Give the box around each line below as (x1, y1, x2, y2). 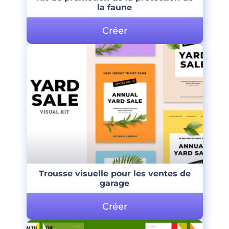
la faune (97, 3, 132, 13)
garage (100, 178, 129, 189)
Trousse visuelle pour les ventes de (38, 169, 191, 179)
